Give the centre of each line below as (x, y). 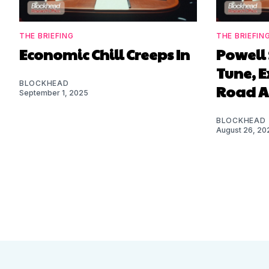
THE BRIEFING (47, 35)
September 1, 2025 (54, 92)
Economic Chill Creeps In (104, 54)
